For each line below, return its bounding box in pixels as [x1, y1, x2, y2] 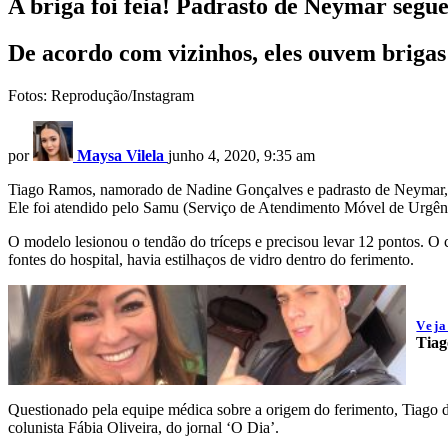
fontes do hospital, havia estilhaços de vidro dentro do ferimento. [8, 251, 414, 269]
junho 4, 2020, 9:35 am [168, 147, 315, 165]
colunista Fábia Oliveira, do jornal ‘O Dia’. [8, 419, 279, 437]
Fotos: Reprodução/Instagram [8, 87, 194, 105]
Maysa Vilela [77, 147, 164, 165]
